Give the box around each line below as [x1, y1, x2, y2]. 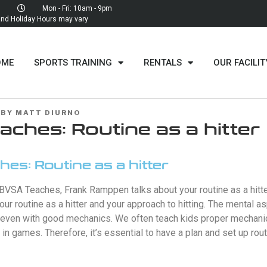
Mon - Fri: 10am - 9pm [42, 4, 112, 13]
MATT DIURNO [15, 108, 81, 117]
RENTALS [144, 57, 182, 68]
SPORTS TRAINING [34, 57, 112, 68]
